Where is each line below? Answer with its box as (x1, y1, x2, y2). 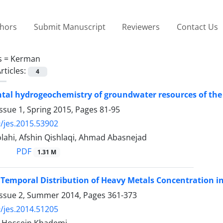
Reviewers (122, 21, 160, 32)
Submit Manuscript (33, 21, 106, 32)
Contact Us (176, 21, 218, 32)
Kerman (10, 53, 40, 64)
